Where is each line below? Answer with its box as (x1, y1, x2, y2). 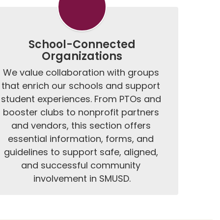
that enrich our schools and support (1, 80, 161, 92)
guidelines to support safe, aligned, (3, 146, 158, 158)
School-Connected (28, 37, 136, 52)
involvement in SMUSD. (33, 172, 131, 185)
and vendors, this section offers (11, 119, 151, 132)
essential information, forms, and (8, 133, 154, 145)
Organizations (42, 49, 123, 64)
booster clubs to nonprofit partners (2, 106, 159, 118)
